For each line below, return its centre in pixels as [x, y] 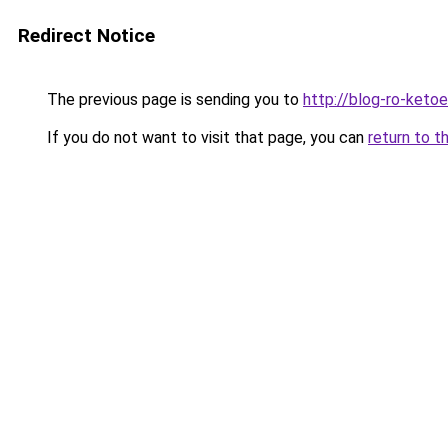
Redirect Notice [86, 35]
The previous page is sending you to [173, 99]
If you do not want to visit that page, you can [205, 137]
